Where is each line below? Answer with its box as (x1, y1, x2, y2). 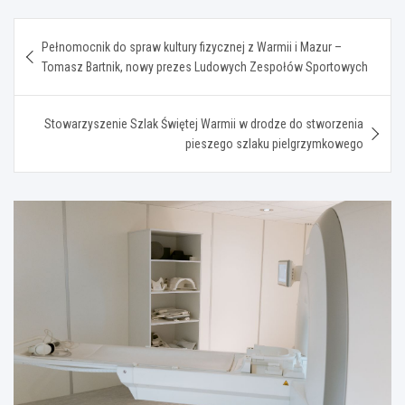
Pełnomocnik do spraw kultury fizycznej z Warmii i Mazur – (42, 39, 342, 54)
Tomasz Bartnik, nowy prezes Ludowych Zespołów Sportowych (42, 59, 368, 74)
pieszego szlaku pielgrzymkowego (185, 136, 363, 151)
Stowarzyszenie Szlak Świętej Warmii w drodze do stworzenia (44, 116, 363, 131)
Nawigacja (13, 17, 127, 44)
